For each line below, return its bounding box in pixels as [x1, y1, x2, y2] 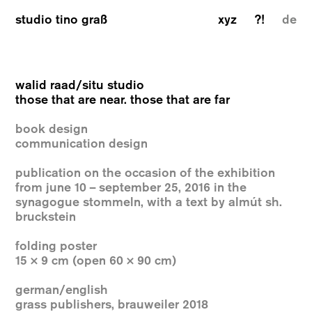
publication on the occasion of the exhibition [15, 166, 276, 180]
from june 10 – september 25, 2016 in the [15, 180, 247, 195]
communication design [15, 136, 148, 151]
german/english [15, 283, 109, 297]
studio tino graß [15, 13, 108, 27]
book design [15, 122, 88, 136]
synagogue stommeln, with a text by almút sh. [15, 195, 283, 210]
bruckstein [15, 210, 77, 224]
